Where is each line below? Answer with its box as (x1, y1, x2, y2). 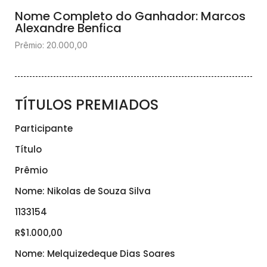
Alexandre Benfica (15, 20, 122, 37)
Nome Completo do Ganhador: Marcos (15, 8, 246, 25)
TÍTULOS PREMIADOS (15, 95, 159, 115)
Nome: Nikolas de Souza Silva (15, 185, 151, 198)
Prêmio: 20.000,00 (15, 40, 88, 51)
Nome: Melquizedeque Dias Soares (15, 247, 175, 260)
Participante (15, 122, 73, 135)
